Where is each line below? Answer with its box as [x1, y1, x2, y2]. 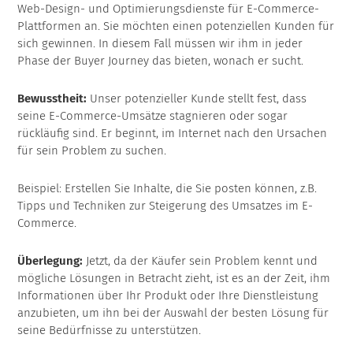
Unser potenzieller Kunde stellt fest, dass [90, 91, 307, 106]
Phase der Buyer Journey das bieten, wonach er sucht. [17, 54, 304, 69]
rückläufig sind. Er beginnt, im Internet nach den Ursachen [17, 126, 328, 141]
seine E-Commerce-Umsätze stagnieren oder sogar [17, 109, 288, 124]
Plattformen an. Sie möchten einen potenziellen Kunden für [17, 19, 335, 34]
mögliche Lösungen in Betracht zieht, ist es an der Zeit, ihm [17, 271, 331, 286]
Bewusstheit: [17, 91, 91, 106]
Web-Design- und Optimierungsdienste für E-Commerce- [17, 2, 320, 17]
